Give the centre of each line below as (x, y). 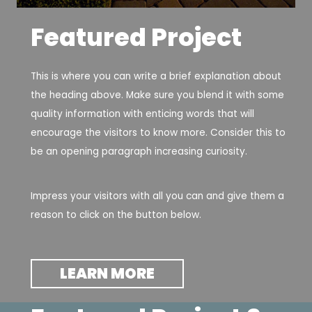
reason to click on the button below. (116, 215)
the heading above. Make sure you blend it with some (157, 95)
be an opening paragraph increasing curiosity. (139, 151)
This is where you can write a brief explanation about (156, 76)
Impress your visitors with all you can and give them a (157, 196)
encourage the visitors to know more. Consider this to (158, 133)
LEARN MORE (107, 274)
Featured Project (136, 37)
